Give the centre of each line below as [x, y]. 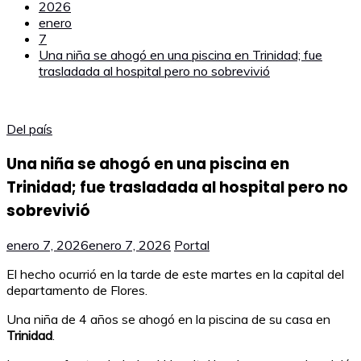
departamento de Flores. [77, 290]
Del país [29, 129]
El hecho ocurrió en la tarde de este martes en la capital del [175, 274]
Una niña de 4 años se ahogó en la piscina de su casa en [168, 320]
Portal [192, 245]
